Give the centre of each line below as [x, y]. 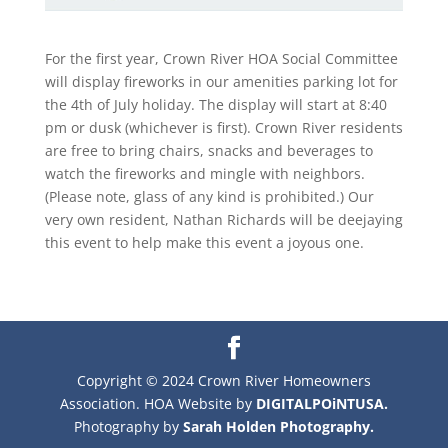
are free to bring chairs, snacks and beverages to [208, 150]
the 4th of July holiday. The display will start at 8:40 [215, 104]
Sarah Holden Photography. [278, 426]
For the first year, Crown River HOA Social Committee [221, 58]
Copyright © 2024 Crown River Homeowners [223, 380]
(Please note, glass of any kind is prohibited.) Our [209, 196]
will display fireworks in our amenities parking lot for [221, 81]
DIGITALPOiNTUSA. [321, 403]
